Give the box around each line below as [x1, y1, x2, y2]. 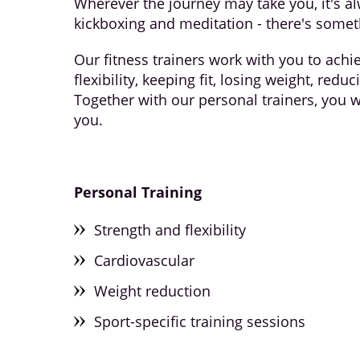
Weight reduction [94, 281, 211, 301]
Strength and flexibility [94, 220, 246, 239]
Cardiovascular [94, 251, 194, 270]
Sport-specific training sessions [94, 312, 305, 331]
